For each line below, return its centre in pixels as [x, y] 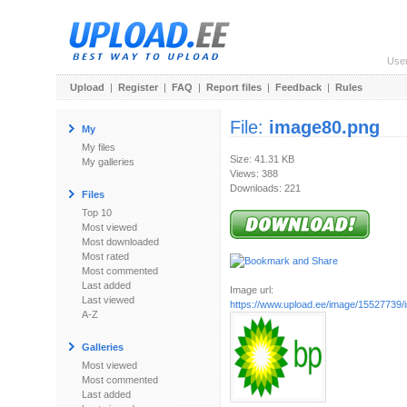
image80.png [324, 127]
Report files [234, 87]
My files [99, 147]
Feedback [298, 87]
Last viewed [108, 300]
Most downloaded [120, 242]
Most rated [105, 256]
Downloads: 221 [265, 188]
